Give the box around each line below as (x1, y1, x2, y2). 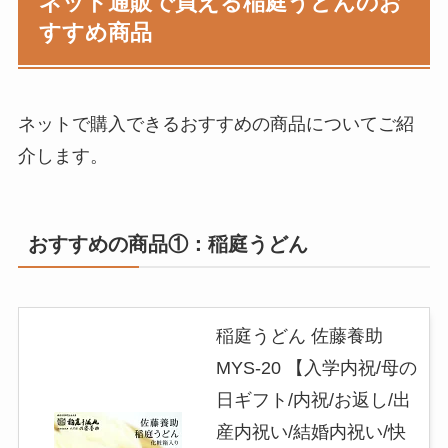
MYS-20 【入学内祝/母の (215, 357, 417, 378)
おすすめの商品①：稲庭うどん (27, 232, 308, 255)
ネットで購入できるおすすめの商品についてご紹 (17, 113, 414, 134)
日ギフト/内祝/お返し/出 (215, 389, 411, 410)
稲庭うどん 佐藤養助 (215, 325, 383, 346)
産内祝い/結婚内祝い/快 (215, 421, 406, 442)
